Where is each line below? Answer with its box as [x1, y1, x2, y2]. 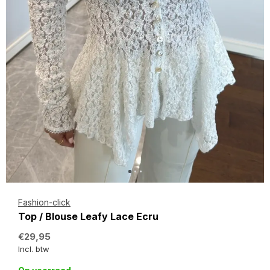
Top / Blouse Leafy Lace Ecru [18, 210, 159, 222]
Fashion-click [18, 197, 71, 207]
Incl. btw [18, 244, 49, 254]
